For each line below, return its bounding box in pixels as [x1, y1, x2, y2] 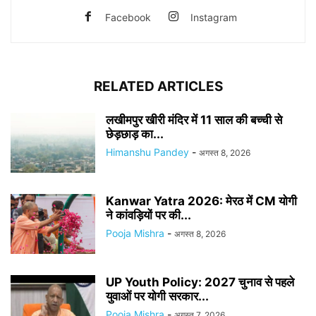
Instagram [190, 11, 237, 23]
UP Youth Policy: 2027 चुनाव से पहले [106, 275, 294, 289]
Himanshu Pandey [106, 146, 189, 158]
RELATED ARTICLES [93, 78, 223, 95]
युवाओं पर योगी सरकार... [106, 289, 209, 303]
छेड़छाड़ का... [106, 127, 164, 141]
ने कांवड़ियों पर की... [106, 208, 191, 222]
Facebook [104, 11, 151, 23]
